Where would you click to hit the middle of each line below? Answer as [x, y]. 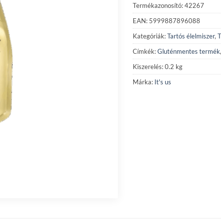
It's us [163, 82]
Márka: [144, 82]
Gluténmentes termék [189, 51]
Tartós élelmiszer [191, 36]
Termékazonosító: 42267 [168, 5]
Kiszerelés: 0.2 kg [158, 66]
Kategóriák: [150, 36]
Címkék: [145, 51]
